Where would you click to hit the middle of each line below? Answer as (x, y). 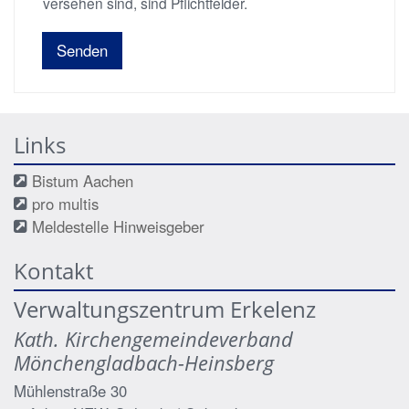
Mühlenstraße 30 (70, 390)
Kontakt (53, 270)
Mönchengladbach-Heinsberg (144, 362)
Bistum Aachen (83, 180)
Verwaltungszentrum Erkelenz (165, 309)
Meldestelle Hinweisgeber (118, 226)
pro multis (65, 203)
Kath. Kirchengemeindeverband (153, 339)
